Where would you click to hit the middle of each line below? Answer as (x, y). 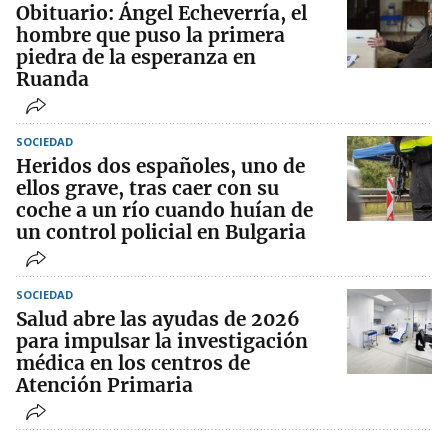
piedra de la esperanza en (136, 57)
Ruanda (52, 79)
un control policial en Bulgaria (161, 232)
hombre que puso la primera (150, 35)
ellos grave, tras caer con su (147, 188)
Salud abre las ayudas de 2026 (158, 319)
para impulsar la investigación (162, 341)
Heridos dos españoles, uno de (160, 166)
